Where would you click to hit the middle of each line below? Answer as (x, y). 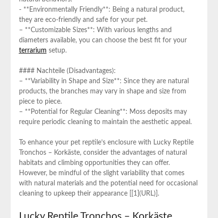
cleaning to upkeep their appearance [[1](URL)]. (89, 194)
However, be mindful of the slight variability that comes (101, 173)
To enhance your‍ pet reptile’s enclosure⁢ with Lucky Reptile (106, 143)
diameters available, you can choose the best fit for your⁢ (103, 41)
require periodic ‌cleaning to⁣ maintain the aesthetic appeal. (105, 122)
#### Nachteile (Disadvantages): (67, 71)
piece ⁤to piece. (40, 102)
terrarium (33, 51)
